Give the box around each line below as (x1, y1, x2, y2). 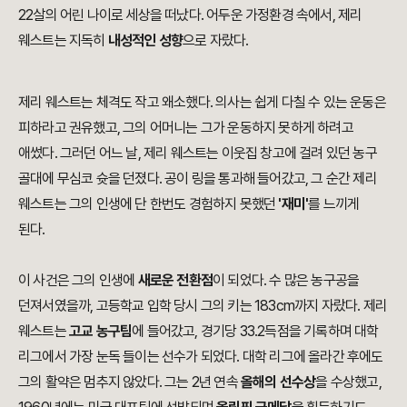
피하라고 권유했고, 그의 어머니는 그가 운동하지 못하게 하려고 (18, 118, 353, 136)
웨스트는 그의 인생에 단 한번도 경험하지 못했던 (18, 194, 279, 213)
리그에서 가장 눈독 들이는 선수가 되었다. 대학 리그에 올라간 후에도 (18, 347, 383, 365)
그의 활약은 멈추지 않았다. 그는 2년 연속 (18, 372, 241, 391)
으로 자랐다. (183, 31, 249, 49)
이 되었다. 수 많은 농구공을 (213, 271, 360, 289)
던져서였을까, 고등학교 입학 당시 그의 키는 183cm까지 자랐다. (18, 296, 361, 314)
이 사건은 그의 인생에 (18, 271, 138, 289)
